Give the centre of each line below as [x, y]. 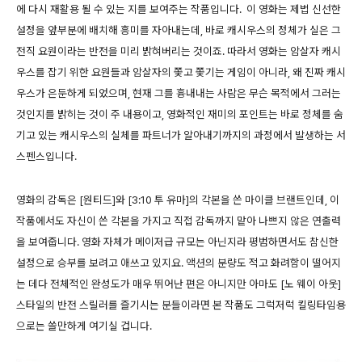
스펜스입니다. [46, 156]
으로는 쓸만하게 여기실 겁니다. [84, 325]
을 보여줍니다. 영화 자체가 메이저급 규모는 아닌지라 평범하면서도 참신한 [177, 241]
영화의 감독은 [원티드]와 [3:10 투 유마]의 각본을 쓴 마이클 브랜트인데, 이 [178, 199]
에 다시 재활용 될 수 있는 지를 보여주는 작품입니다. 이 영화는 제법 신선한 [179, 8]
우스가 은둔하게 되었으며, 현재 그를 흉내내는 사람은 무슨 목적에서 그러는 [179, 93]
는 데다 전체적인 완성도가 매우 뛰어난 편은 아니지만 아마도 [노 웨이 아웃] [179, 283]
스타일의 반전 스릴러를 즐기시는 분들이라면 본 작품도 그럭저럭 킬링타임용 [181, 304]
